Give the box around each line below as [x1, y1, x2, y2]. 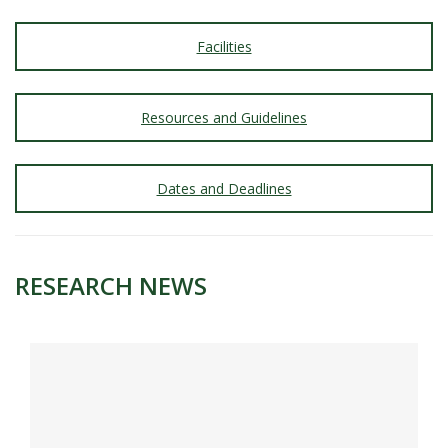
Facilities [196, 37, 252, 57]
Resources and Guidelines [141, 107, 307, 127]
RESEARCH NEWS [15, 269, 207, 303]
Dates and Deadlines [156, 178, 292, 198]
